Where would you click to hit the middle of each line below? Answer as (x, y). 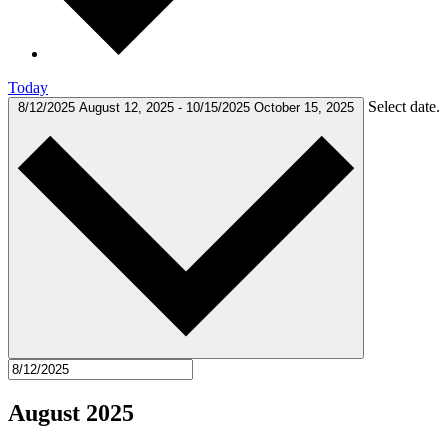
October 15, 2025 (304, 108)
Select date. (404, 107)
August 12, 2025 (128, 108)
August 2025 (71, 413)
